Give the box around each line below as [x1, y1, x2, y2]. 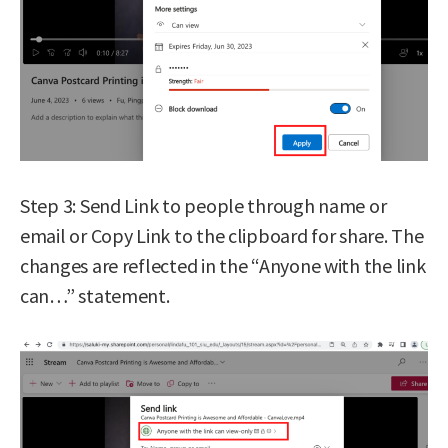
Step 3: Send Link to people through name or [20, 192, 387, 218]
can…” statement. [20, 282, 170, 308]
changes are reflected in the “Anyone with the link [20, 252, 426, 278]
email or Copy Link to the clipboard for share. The [20, 222, 424, 248]
